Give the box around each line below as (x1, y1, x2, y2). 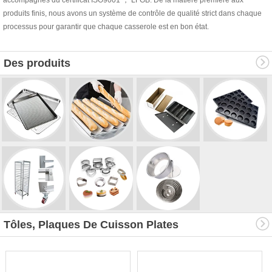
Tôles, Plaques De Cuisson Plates (4, 218, 178, 231)
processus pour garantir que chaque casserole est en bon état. (3, 22, 209, 31)
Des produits (4, 56, 70, 69)
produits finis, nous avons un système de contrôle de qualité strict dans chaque (3, 8, 262, 18)
